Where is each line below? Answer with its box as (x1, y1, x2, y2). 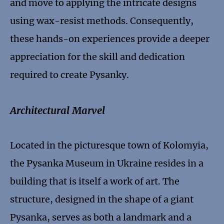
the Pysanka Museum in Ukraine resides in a (10, 157, 203, 169)
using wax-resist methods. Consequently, (10, 15, 193, 27)
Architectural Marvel (10, 104, 105, 117)
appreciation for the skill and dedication (10, 51, 185, 63)
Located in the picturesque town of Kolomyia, (10, 139, 208, 151)
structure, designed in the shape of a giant (10, 193, 193, 205)
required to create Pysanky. (10, 69, 129, 81)
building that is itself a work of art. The (10, 175, 179, 187)
